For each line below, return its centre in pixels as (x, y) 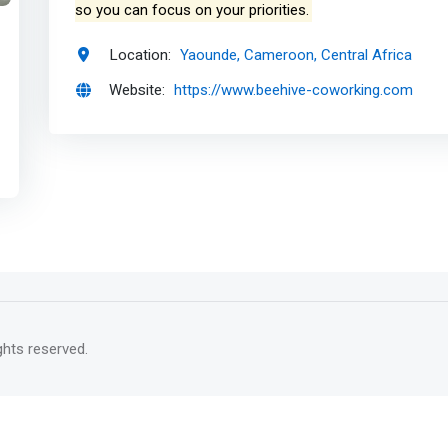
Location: (140, 54)
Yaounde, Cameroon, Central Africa (296, 54)
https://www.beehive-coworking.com (294, 90)
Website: (137, 90)
